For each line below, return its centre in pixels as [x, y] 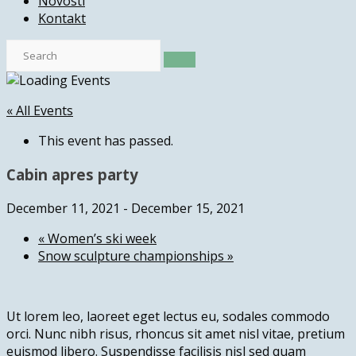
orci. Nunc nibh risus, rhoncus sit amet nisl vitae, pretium [176, 333]
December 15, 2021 [188, 208]
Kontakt [62, 19]
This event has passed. [106, 141]
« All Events [40, 111]
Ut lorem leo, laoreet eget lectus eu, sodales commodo [168, 316]
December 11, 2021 [63, 208]
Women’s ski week [101, 238]
